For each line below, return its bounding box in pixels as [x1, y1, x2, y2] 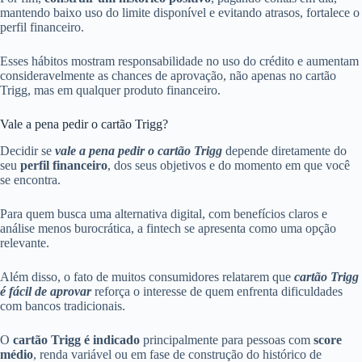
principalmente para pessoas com [140, 332, 314, 347]
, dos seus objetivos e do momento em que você [107, 158, 350, 172]
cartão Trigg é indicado [13, 332, 140, 347]
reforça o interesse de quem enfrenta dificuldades [91, 284, 343, 298]
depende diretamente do [222, 143, 347, 158]
